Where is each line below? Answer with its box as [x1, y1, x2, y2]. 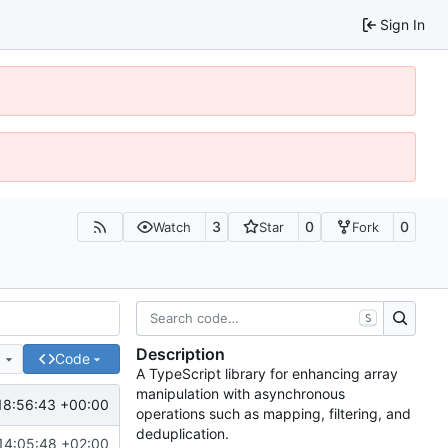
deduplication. [136, 425, 229, 443]
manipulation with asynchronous [136, 385, 345, 403]
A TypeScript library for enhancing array [136, 365, 398, 383]
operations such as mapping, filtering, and [136, 405, 411, 423]
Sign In [380, 15, 425, 33]
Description [136, 344, 225, 365]
